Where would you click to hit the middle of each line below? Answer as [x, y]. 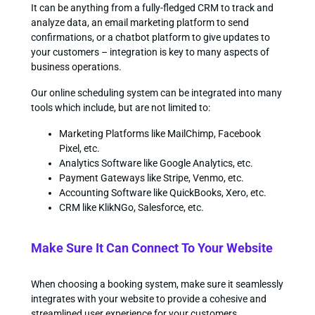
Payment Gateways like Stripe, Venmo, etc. [151, 178]
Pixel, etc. [79, 148]
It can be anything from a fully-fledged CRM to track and [152, 7]
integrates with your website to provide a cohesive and [148, 298]
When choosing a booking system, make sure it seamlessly [157, 284]
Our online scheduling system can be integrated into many [156, 92]
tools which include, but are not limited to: [120, 107]
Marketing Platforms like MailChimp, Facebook [160, 133]
